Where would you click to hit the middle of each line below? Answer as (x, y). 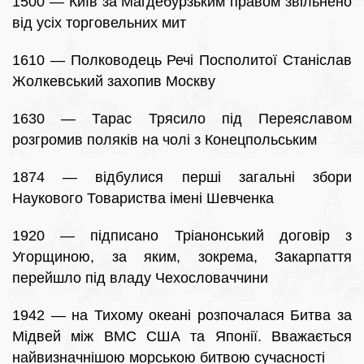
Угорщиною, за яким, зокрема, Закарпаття (182, 257)
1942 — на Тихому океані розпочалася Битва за (182, 316)
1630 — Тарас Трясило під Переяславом (182, 119)
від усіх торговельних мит (99, 23)
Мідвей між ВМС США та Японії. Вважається (182, 337)
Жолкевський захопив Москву (114, 82)
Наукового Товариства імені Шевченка (143, 199)
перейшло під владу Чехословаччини (140, 278)
